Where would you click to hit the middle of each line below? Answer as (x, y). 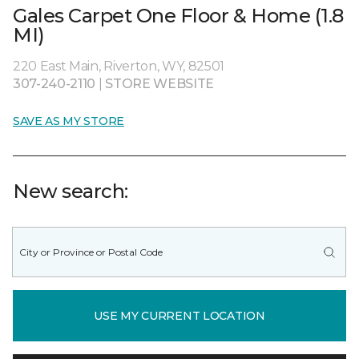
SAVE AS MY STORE (69, 121)
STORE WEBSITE (160, 84)
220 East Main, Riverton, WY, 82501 (119, 66)
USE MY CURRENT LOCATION (179, 315)
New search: (71, 191)
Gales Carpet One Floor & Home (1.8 (178, 16)
